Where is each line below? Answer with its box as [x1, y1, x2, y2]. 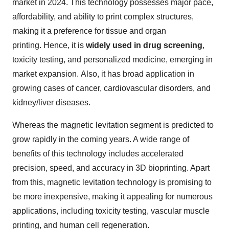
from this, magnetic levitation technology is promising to [12, 177, 212, 187]
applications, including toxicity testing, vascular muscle [12, 206, 210, 215]
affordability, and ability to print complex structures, [12, 12, 194, 21]
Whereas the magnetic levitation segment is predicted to [12, 120, 214, 129]
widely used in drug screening [86, 40, 202, 50]
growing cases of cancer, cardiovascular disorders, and [12, 83, 211, 93]
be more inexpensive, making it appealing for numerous [12, 192, 213, 201]
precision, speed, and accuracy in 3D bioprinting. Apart [12, 163, 210, 172]
